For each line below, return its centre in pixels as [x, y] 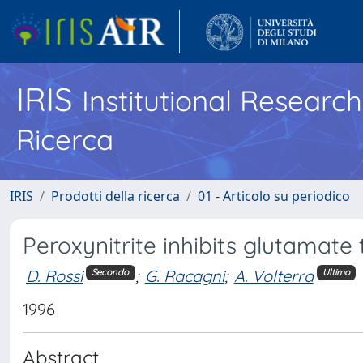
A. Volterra [273, 275]
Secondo [111, 273]
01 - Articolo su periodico [274, 196]
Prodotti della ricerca [115, 196]
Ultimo [336, 273]
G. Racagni [184, 275]
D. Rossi [54, 275]
